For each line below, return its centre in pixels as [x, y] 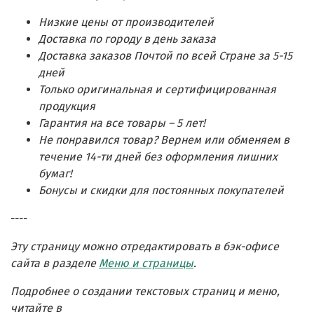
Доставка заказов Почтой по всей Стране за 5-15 [165, 55]
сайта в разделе [55, 263]
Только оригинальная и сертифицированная [157, 89]
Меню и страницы [146, 263]
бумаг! [55, 173]
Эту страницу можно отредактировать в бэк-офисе [145, 246]
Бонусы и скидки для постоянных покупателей [161, 190]
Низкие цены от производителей [126, 22]
